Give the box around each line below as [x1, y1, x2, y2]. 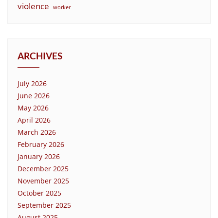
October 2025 [18, 188, 61, 198]
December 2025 [18, 163, 69, 173]
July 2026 [18, 78, 47, 88]
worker [53, 3, 71, 11]
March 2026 [18, 127, 56, 137]
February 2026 [18, 139, 64, 149]
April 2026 [18, 115, 51, 125]
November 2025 [18, 176, 69, 185]
